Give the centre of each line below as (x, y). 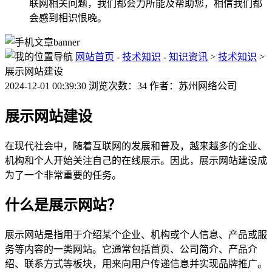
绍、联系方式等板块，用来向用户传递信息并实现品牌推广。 (136, 264)
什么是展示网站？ (63, 206)
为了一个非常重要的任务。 (63, 175)
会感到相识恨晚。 (68, 18)
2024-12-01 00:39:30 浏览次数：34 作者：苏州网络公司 (121, 86)
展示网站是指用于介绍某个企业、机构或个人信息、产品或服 (136, 235)
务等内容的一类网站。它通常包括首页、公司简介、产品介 (131, 250)
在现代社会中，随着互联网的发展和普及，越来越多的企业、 (136, 146)
